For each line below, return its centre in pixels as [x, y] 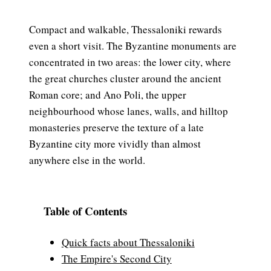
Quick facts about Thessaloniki [128, 243]
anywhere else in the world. [87, 160]
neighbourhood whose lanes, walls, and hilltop [129, 111]
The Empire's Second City [116, 259]
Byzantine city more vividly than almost [115, 144]
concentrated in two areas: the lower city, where [130, 62]
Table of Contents [85, 211]
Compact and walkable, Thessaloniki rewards [126, 30]
